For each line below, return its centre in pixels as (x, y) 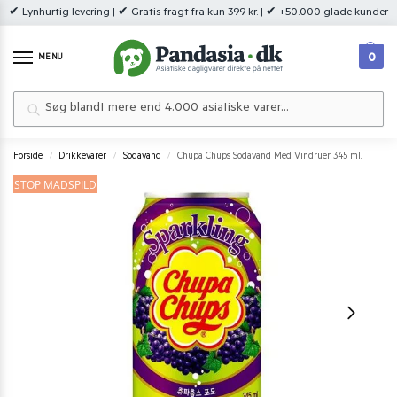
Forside (28, 157)
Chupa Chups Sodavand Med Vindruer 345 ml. (270, 157)
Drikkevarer (83, 157)
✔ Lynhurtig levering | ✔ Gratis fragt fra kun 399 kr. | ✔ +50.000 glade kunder (198, 13)
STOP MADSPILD (55, 184)
